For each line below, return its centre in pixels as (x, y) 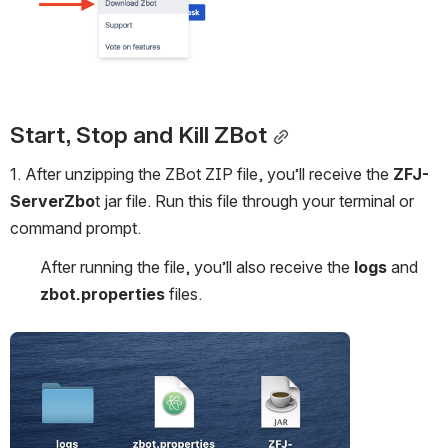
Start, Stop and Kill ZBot (138, 135)
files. (183, 294)
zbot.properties (102, 294)
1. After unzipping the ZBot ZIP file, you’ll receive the (201, 174)
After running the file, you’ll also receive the (197, 267)
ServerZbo (52, 201)
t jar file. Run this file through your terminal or (254, 201)
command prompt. (75, 228)
